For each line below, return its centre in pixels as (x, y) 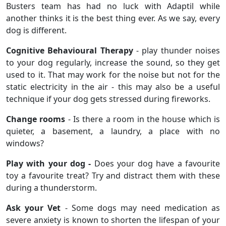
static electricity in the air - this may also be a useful (113, 87)
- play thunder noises (177, 50)
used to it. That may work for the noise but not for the (113, 74)
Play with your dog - (50, 163)
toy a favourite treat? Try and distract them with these (113, 175)
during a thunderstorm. (51, 187)
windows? (25, 143)
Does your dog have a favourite (157, 163)
